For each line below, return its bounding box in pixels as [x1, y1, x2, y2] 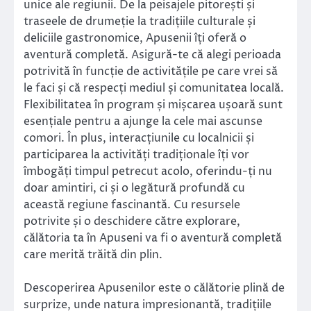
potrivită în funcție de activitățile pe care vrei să [24, 64, 278, 80]
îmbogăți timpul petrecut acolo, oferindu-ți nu [24, 164, 272, 180]
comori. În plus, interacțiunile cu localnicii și [24, 131, 254, 146]
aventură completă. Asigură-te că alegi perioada [24, 47, 281, 63]
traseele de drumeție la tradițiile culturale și [24, 14, 255, 30]
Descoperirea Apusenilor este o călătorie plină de [24, 280, 285, 296]
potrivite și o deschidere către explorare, [24, 214, 240, 230]
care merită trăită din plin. [24, 247, 162, 263]
